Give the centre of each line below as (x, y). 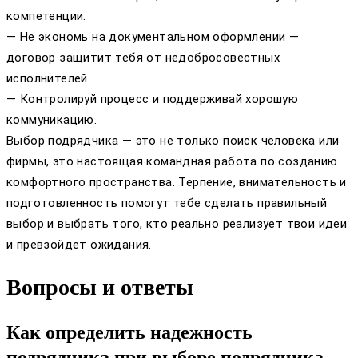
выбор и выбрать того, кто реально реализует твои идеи (177, 223)
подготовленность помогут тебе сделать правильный (167, 203)
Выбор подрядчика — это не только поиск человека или (173, 140)
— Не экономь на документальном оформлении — (153, 36)
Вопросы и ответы (100, 287)
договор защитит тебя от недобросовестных (143, 57)
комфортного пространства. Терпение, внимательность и (177, 182)
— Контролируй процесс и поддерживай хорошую (153, 99)
